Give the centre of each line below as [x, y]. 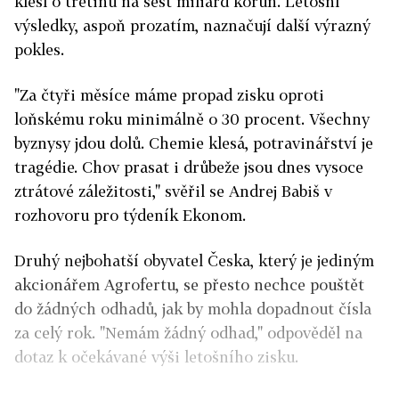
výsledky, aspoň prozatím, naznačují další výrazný [192, 26]
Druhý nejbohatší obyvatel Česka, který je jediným [194, 261]
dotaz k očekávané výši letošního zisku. [156, 357]
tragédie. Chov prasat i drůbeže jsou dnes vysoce [189, 167]
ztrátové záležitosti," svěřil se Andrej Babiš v [173, 191]
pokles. [39, 50]
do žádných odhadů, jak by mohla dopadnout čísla [193, 309]
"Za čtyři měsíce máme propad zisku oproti [169, 95]
